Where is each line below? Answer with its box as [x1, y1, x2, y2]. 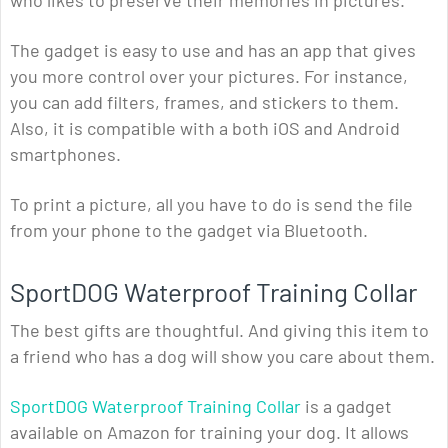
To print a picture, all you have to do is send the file [10, 193, 413, 216]
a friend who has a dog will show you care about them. [10, 345, 435, 368]
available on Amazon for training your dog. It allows [10, 421, 409, 444]
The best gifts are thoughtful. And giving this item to [10, 319, 429, 342]
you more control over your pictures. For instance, [10, 65, 408, 88]
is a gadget [301, 395, 392, 418]
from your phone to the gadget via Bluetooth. [10, 219, 368, 242]
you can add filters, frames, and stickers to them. [10, 91, 399, 114]
